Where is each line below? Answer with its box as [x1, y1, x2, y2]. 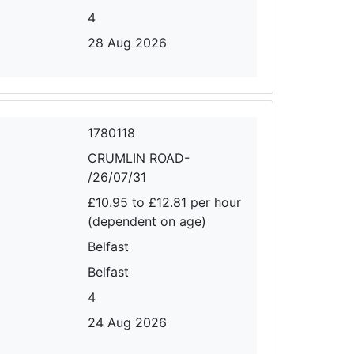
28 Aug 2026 [88, 34, 168, 51]
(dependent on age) [88, 213, 207, 229]
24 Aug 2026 [88, 314, 168, 330]
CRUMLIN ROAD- [88, 149, 190, 166]
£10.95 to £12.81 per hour [88, 194, 242, 210]
